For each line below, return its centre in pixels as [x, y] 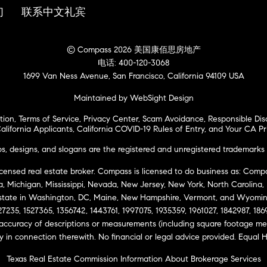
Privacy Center [111, 119]
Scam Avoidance [173, 119]
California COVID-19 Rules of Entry [141, 129]
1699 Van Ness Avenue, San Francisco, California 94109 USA [133, 76]
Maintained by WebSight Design [133, 98]
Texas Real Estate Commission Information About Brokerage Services [133, 259]
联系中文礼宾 [54, 12]
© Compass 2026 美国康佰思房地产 [133, 50]
